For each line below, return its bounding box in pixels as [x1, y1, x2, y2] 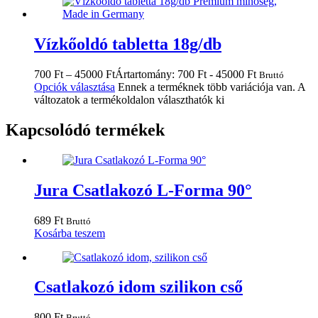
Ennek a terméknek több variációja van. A [118, 80, 305, 93]
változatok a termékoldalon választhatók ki [34, 93, 224, 106]
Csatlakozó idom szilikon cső [34, 278, 243, 297]
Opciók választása [34, 80, 115, 93]
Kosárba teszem [34, 226, 105, 239]
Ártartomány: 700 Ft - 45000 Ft [115, 67, 256, 80]
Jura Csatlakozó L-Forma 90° [34, 180, 252, 199]
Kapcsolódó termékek [6, 120, 165, 139]
